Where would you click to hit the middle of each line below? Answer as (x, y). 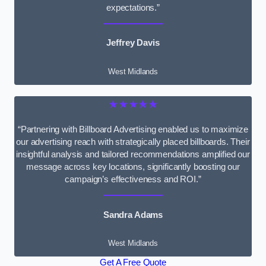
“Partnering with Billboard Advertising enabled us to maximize (133, 130)
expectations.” (133, 8)
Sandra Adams (133, 215)
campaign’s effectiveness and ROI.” (133, 180)
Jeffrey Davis (133, 43)
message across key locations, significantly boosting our (133, 167)
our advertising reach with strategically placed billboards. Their (133, 142)
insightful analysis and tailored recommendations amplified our (133, 155)
